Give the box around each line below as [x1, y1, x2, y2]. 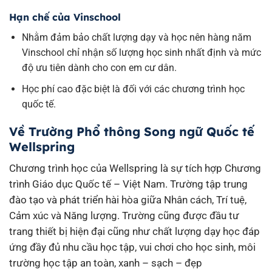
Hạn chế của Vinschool [9, 11, 121, 24]
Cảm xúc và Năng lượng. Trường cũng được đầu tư [9, 209, 239, 222]
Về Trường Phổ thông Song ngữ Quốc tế [9, 124, 254, 140]
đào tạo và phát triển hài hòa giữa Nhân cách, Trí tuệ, [9, 194, 246, 206]
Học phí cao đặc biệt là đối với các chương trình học [21, 83, 245, 95]
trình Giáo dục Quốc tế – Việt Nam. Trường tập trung [9, 178, 248, 191]
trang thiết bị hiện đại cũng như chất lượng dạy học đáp [9, 225, 260, 238]
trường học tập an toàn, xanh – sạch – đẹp [9, 257, 202, 270]
